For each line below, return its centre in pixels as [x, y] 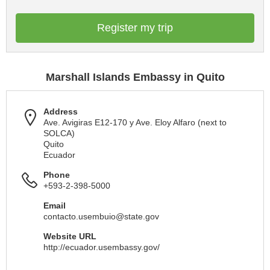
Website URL [70, 236]
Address [61, 111]
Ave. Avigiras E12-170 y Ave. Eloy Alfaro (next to [135, 122]
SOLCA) [59, 133]
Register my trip [135, 28]
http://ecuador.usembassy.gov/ [102, 247]
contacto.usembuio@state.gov [101, 216]
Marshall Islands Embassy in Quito [135, 77]
